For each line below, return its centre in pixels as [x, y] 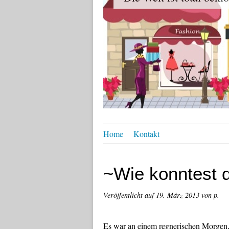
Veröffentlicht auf [130, 195]
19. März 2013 [179, 195]
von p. [210, 195]
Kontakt [146, 134]
